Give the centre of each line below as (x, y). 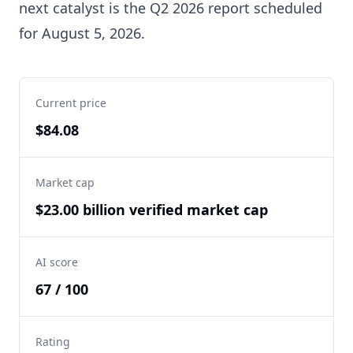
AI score (57, 262)
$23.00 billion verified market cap (152, 210)
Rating (53, 342)
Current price (71, 103)
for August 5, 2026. (82, 33)
